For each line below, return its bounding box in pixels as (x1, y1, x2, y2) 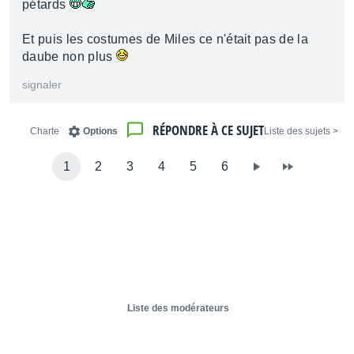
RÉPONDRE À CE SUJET (153, 121, 264, 139)
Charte (30, 126, 59, 137)
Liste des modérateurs (127, 303, 229, 314)
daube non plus (22, 50, 116, 63)
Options (83, 126, 118, 137)
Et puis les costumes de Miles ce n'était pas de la (22, 32, 309, 46)
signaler (22, 78, 62, 91)
